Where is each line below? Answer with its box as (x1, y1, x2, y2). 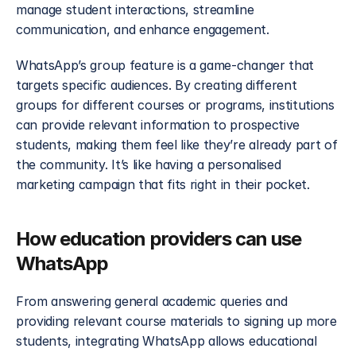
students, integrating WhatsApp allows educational (16, 333, 317, 349)
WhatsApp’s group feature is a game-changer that (16, 57, 314, 73)
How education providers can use (16, 227, 302, 250)
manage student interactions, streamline (16, 2, 254, 17)
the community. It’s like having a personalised (16, 157, 281, 172)
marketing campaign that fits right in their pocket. (16, 176, 310, 192)
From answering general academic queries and (16, 293, 288, 309)
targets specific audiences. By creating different (16, 77, 297, 93)
